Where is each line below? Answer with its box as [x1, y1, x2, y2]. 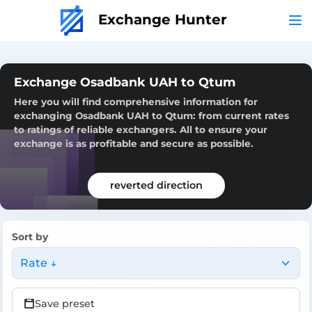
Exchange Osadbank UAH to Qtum [14, 74, 235, 89]
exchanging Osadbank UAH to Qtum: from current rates [14, 109, 289, 121]
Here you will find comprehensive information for [14, 95, 258, 107]
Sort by [12, 230, 48, 243]
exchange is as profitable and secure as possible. [14, 137, 253, 149]
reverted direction [109, 178, 203, 192]
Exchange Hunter [93, 10, 227, 28]
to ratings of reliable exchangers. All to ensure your [14, 123, 267, 135]
